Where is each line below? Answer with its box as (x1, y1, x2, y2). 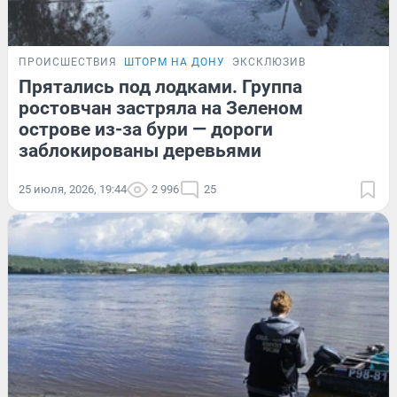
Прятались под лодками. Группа (19, 76, 302, 98)
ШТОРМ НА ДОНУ (124, 56, 225, 69)
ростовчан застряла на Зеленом (19, 97, 303, 120)
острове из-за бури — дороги (19, 119, 273, 141)
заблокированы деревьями (19, 140, 261, 162)
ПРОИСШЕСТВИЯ (19, 56, 117, 69)
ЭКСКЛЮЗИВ (232, 56, 306, 69)
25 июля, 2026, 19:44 (19, 183, 127, 197)
